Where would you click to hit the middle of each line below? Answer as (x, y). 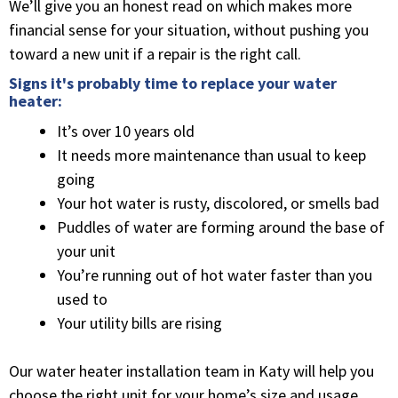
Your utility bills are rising (139, 322)
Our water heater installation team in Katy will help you (191, 370)
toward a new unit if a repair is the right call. (155, 53)
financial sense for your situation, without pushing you (189, 29)
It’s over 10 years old (126, 131)
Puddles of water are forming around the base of (221, 227)
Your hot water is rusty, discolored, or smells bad (218, 203)
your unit (86, 251)
